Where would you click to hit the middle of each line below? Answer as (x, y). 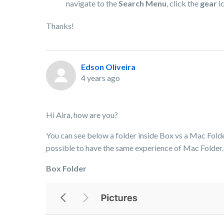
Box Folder (66, 168)
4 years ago (100, 78)
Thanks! (60, 26)
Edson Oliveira (108, 67)
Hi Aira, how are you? (82, 115)
